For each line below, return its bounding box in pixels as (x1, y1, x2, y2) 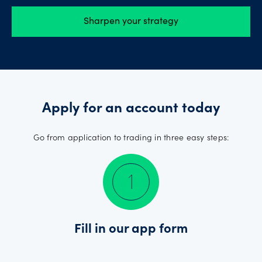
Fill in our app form (74, 223, 188, 236)
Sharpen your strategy (84, 16, 178, 26)
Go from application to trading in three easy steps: (33, 134, 229, 143)
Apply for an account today (42, 102, 220, 116)
